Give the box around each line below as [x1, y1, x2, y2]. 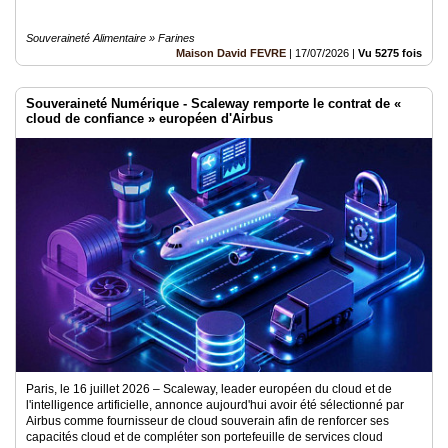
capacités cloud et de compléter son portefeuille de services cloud [26, 430, 383, 444]
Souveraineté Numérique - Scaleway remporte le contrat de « [26, 96, 401, 111]
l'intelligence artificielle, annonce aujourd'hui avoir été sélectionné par [26, 398, 404, 412]
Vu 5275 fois [358, 47, 422, 59]
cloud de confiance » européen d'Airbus [26, 111, 273, 126]
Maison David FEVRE [176, 47, 286, 59]
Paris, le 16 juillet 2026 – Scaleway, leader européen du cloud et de [26, 382, 392, 396]
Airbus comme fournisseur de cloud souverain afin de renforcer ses [26, 414, 389, 428]
